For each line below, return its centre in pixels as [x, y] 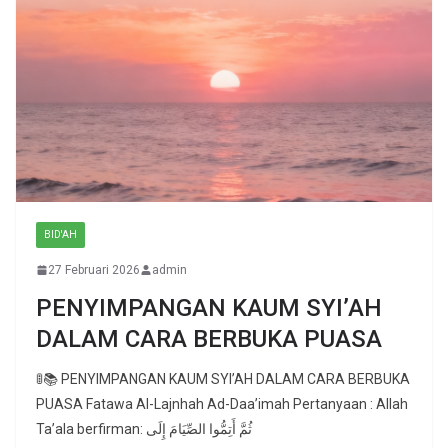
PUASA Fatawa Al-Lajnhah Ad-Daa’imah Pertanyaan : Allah [222, 403]
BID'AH [60, 234]
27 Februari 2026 [94, 269]
